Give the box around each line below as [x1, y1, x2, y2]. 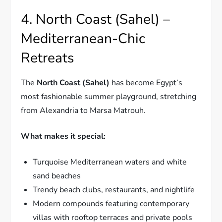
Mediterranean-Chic [21, 29, 146, 48]
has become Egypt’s [110, 77, 183, 88]
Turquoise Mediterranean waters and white [33, 156, 187, 167]
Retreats [21, 48, 74, 67]
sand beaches [33, 170, 81, 181]
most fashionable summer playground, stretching [21, 91, 197, 102]
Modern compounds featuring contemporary [33, 198, 190, 209]
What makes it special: [21, 130, 106, 142]
